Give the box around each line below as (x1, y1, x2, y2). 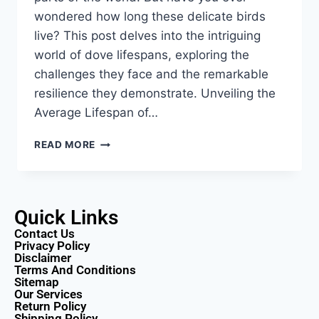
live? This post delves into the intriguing (34, 28, 261, 43)
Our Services (14, 287, 83, 302)
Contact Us (14, 226, 75, 241)
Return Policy (14, 299, 86, 314)
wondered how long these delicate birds (34, 9, 266, 24)
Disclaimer (14, 251, 71, 266)
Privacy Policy (14, 239, 90, 253)
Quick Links (14, 206, 118, 230)
